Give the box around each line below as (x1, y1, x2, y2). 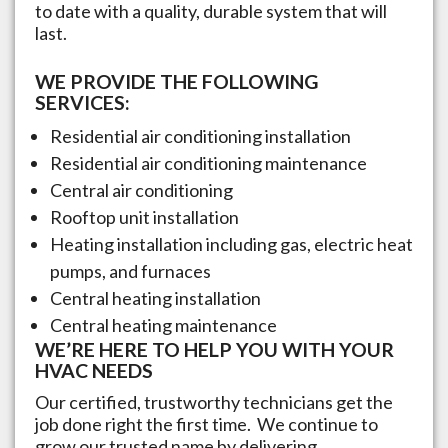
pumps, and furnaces (50, 259, 211, 282)
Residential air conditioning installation (50, 124, 351, 147)
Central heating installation (50, 286, 261, 309)
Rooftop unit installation (50, 205, 239, 228)
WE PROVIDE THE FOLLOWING (35, 69, 319, 93)
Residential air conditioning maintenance (50, 151, 367, 174)
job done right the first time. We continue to (35, 412, 378, 435)
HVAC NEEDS (35, 358, 153, 382)
